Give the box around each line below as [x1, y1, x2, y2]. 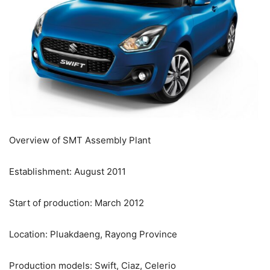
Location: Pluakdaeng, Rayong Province [9, 228, 177, 240]
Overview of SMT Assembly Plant [9, 134, 151, 146]
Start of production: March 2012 [9, 196, 144, 209]
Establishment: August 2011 [9, 165, 126, 177]
